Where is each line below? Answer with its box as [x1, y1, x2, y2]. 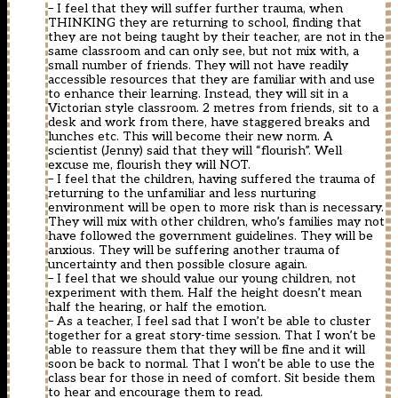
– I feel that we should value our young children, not [48, 271, 356, 287]
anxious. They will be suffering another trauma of [48, 243, 340, 259]
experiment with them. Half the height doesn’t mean [48, 285, 362, 301]
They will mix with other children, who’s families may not [48, 214, 385, 230]
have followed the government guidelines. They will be [48, 228, 373, 244]
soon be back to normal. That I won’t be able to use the [48, 356, 375, 372]
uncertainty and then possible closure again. [48, 257, 307, 273]
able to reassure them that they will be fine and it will [48, 342, 365, 358]
